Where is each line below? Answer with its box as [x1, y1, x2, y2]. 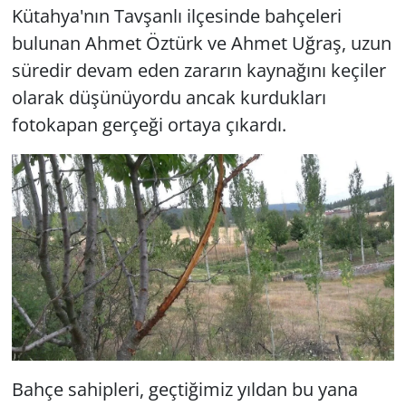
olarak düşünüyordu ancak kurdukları [11, 84, 326, 110]
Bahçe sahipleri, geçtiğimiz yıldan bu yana [11, 376, 358, 401]
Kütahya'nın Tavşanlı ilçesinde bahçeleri [11, 3, 342, 28]
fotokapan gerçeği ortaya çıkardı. [11, 111, 286, 137]
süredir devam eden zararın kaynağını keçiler [11, 57, 386, 82]
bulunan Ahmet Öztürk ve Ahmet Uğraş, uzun [11, 30, 391, 55]
